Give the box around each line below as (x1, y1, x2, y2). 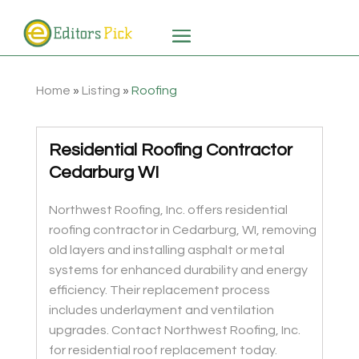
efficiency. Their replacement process (48, 284, 270, 297)
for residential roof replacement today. (48, 344, 277, 357)
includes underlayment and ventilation (48, 304, 274, 317)
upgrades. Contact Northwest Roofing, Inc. (48, 324, 301, 337)
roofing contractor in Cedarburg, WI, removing (48, 224, 317, 237)
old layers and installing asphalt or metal (48, 244, 284, 257)
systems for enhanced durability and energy (48, 264, 308, 277)
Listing (81, 84, 120, 98)
